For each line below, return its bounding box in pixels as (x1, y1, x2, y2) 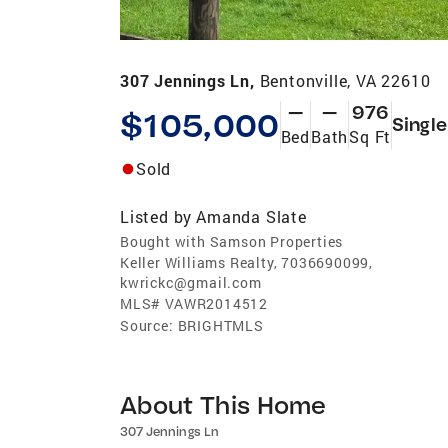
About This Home (120, 388, 327, 420)
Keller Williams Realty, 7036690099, (120, 252, 374, 272)
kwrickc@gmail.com (120, 272, 262, 292)
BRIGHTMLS (177, 315, 264, 335)
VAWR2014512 (165, 293, 269, 313)
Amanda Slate (196, 205, 307, 227)
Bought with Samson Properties (120, 231, 344, 251)
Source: (120, 315, 174, 335)
